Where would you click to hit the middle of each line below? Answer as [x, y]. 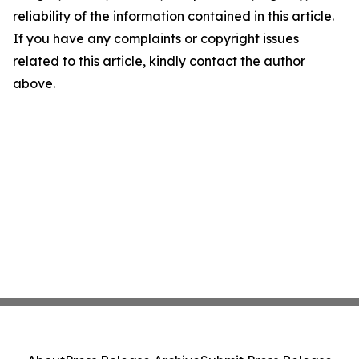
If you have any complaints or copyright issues [156, 38]
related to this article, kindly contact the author [159, 61]
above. [34, 83]
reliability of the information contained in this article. [173, 16]
